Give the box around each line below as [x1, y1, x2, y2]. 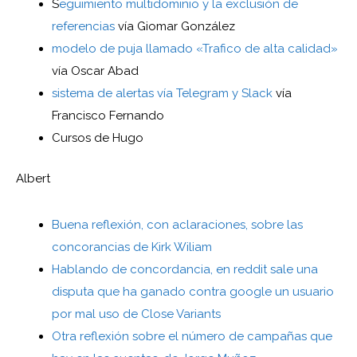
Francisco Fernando [52, 108, 167, 124]
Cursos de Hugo [52, 131, 143, 146]
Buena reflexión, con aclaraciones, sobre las [52, 217, 303, 232]
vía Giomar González [115, 19, 235, 34]
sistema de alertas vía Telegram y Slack [52, 86, 276, 101]
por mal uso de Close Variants [52, 306, 221, 321]
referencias [52, 19, 115, 34]
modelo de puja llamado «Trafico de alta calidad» [52, 41, 338, 57]
